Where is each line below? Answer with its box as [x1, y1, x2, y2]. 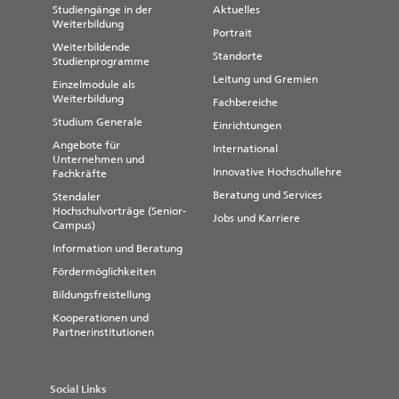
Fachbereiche [213, 96, 278, 110]
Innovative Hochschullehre [213, 166, 342, 179]
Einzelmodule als [53, 78, 135, 92]
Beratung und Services [213, 189, 322, 202]
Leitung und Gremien [213, 73, 318, 86]
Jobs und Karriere [213, 212, 300, 225]
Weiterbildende [53, 41, 130, 54]
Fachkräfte [53, 167, 107, 181]
